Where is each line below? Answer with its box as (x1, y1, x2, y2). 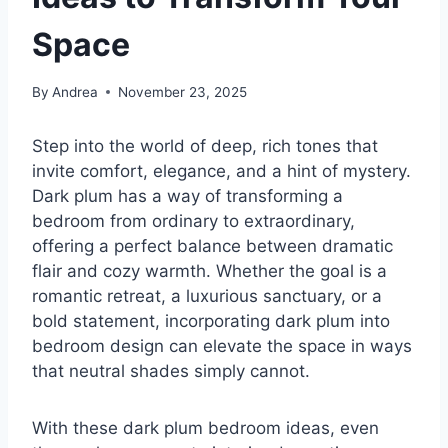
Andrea (52, 84, 99, 101)
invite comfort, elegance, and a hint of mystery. (32, 161, 411, 182)
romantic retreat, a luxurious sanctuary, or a (32, 286, 382, 307)
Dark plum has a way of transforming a (32, 186, 343, 207)
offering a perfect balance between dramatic (32, 236, 393, 257)
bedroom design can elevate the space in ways (32, 336, 412, 357)
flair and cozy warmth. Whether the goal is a (32, 261, 387, 282)
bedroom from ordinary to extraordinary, (32, 211, 355, 232)
